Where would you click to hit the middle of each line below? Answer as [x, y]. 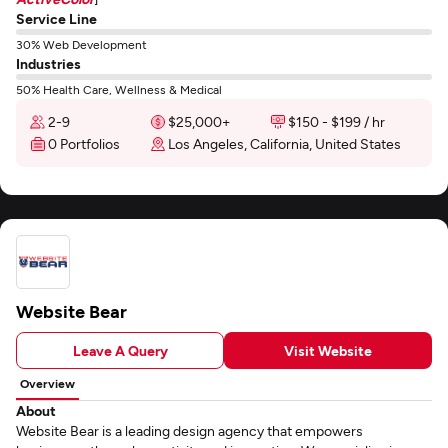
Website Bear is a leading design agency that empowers [189, 430]
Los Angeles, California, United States [284, 143]
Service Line [56, 18]
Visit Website [328, 350]
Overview [47, 383]
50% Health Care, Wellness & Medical [119, 89]
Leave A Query [120, 350]
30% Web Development [81, 44]
